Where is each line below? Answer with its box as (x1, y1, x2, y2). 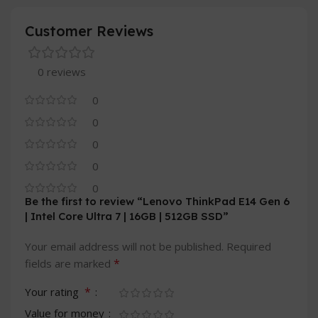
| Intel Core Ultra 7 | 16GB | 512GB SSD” (25, 209, 229, 224)
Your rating (25, 285, 84, 300)
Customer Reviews (25, 22, 153, 40)
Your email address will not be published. (25, 239, 224, 254)
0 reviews (38, 65, 86, 79)
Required (226, 239, 271, 254)
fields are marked (25, 256, 114, 271)
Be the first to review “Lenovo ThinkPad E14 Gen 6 (25, 194, 290, 209)
